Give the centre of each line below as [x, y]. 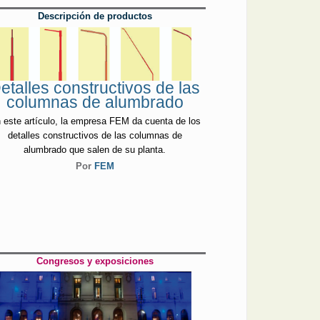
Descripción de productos [95, 16]
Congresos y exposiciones [95, 261]
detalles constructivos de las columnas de [95, 136]
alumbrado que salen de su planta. [95, 150]
